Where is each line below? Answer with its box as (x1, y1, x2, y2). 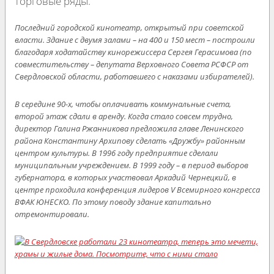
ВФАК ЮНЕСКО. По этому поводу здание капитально (14, 196, 211, 207)
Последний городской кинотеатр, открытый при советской (14, 21, 244, 33)
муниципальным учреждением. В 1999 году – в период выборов (14, 159, 248, 171)
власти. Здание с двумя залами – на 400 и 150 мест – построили (14, 34, 255, 45)
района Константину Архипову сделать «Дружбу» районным (14, 135, 245, 146)
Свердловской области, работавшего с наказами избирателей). (14, 70, 254, 82)
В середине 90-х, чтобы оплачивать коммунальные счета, (14, 98, 231, 109)
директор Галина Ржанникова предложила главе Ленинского (14, 122, 243, 134)
